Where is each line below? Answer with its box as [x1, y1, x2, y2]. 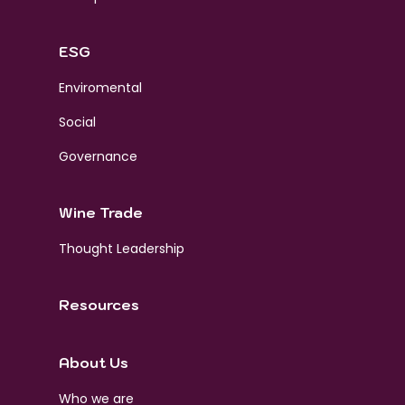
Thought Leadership [58, 239, 184, 258]
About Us [58, 353, 128, 372]
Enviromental [58, 78, 142, 97]
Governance [58, 146, 137, 165]
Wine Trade [58, 202, 143, 221]
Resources [58, 295, 139, 314]
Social [58, 112, 96, 131]
